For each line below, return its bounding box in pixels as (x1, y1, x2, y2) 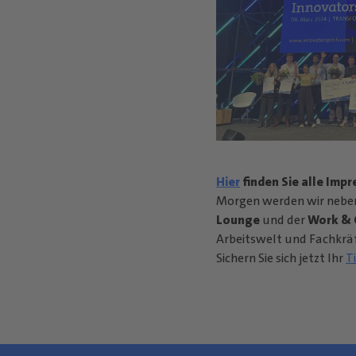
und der (260, 211, 308, 228)
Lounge (216, 211, 260, 228)
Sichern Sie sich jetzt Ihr (216, 249, 346, 266)
